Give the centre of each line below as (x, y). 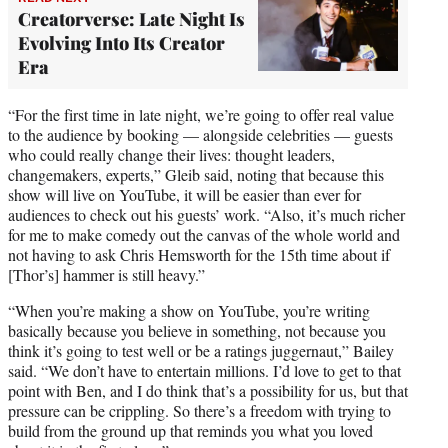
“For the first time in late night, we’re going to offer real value (201, 115)
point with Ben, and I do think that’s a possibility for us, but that (208, 391)
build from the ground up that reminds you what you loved (190, 431)
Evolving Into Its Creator (121, 43)
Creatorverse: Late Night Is (131, 19)
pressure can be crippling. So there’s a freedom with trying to (199, 411)
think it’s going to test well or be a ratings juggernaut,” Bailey (201, 351)
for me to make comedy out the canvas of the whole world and (204, 235)
